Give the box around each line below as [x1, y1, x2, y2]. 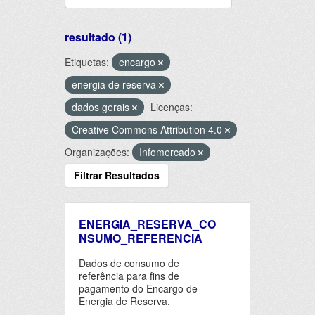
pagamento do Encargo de [79, 281, 198, 295]
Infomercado [139, 145, 198, 159]
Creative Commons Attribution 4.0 [72, 122, 225, 136]
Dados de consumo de [79, 255, 179, 270]
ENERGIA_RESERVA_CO [79, 215, 216, 232]
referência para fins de [79, 268, 179, 283]
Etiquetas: [65, 55, 109, 69]
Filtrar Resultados [74, 168, 160, 182]
